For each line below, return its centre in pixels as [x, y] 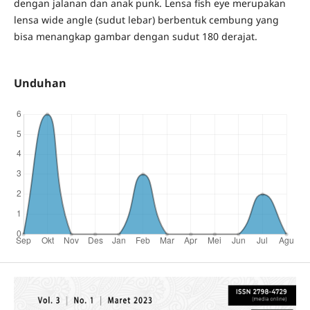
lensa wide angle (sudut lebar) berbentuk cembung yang [146, 19]
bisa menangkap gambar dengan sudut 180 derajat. [135, 36]
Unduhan [40, 83]
